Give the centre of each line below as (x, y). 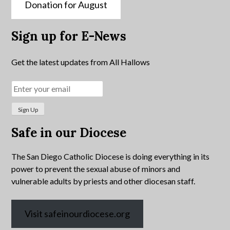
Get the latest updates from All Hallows (81, 62)
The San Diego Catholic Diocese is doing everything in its (111, 157)
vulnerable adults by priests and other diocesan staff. (103, 181)
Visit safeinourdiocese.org (78, 214)
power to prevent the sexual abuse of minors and (96, 169)
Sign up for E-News (69, 36)
